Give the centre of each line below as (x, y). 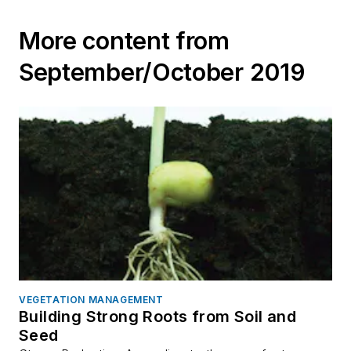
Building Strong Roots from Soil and (157, 317)
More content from (124, 40)
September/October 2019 (162, 72)
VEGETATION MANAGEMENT (91, 300)
